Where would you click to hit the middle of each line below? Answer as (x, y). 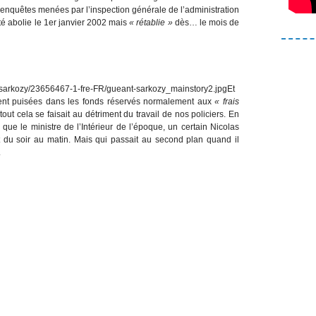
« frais (227, 101)
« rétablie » (151, 22)
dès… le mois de (206, 22)
